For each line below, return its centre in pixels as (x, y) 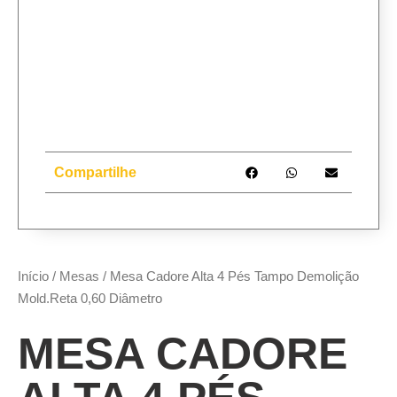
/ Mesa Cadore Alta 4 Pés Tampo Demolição (229, 276)
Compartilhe (95, 172)
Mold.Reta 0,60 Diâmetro (90, 298)
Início (33, 276)
